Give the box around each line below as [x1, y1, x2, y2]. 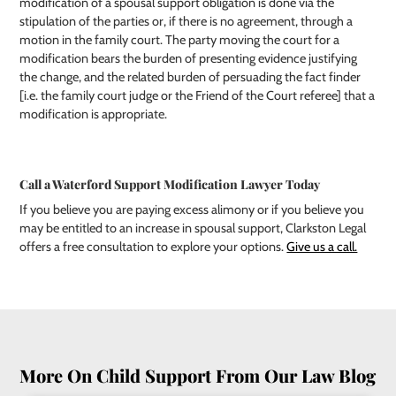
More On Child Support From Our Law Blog [19, 362, 377, 387]
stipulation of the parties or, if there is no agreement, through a [19, 12, 354, 29]
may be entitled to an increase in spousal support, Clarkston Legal [19, 219, 367, 236]
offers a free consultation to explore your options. [19, 238, 287, 255]
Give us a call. [286, 238, 358, 255]
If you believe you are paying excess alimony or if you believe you [19, 201, 365, 217]
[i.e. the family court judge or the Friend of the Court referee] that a [19, 87, 376, 103]
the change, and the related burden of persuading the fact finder [19, 68, 362, 85]
